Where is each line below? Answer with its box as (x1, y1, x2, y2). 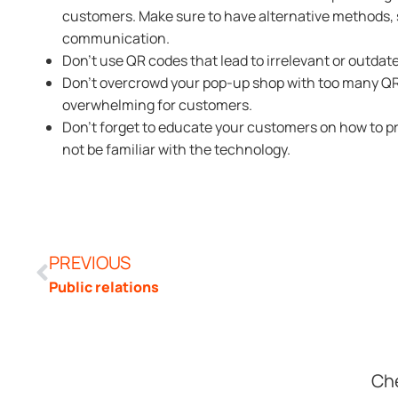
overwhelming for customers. (62, 94, 252, 115)
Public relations (49, 276, 159, 297)
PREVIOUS (49, 250, 131, 275)
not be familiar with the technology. (62, 139, 291, 159)
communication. (62, 28, 170, 48)
